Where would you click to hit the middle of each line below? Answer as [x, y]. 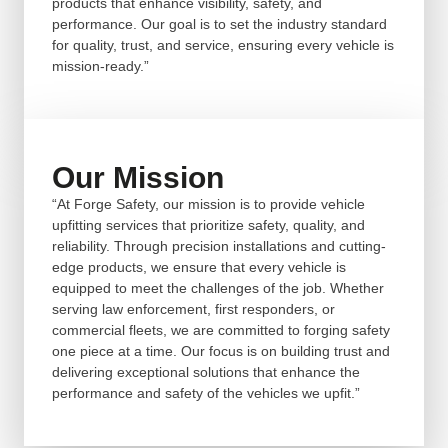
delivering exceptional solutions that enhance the [206, 371]
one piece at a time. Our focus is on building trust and [221, 350]
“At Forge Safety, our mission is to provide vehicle [208, 203]
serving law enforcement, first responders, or [193, 308]
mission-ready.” [100, 65]
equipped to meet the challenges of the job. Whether [218, 287]
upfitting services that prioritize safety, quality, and [208, 224]
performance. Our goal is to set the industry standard [219, 23]
